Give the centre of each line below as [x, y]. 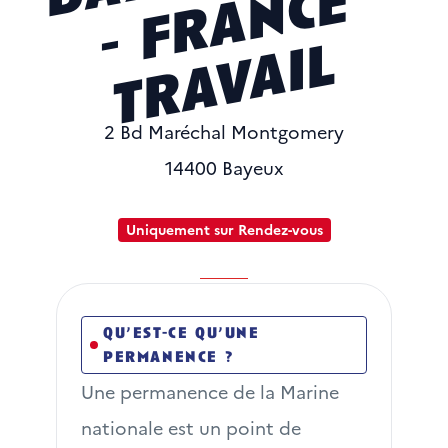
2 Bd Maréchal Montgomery [224, 131]
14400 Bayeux [224, 167]
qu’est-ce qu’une [181, 333]
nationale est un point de [191, 427]
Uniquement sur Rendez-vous [224, 229]
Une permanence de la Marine [210, 391]
